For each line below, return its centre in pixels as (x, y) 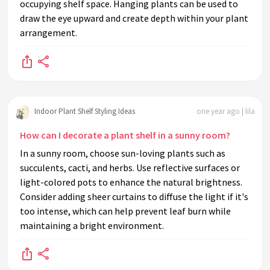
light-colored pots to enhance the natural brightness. (131, 182)
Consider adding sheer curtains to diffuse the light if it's (134, 196)
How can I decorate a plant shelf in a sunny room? (125, 135)
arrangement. (49, 33)
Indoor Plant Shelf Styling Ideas (85, 111)
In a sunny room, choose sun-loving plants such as (123, 153)
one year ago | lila (226, 111)
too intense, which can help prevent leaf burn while (125, 211)
